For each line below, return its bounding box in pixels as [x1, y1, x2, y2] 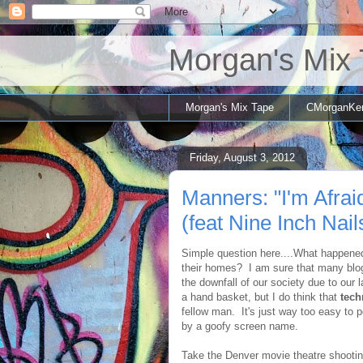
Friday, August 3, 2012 [190, 152, 295, 164]
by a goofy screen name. [181, 319, 298, 332]
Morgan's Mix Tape [185, 100, 274, 113]
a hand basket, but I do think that [181, 290, 340, 303]
